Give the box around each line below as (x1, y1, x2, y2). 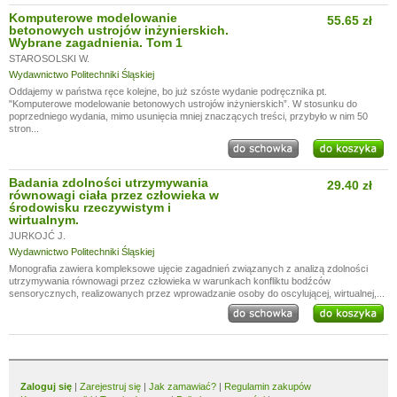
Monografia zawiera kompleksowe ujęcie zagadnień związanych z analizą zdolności (9, 263, 368, 274)
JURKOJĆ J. (9, 230, 66, 241)
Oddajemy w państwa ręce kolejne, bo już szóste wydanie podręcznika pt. (9, 86, 327, 97)
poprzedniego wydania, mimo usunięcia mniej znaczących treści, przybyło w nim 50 (9, 111, 368, 121)
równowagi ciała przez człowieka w (9, 188, 219, 202)
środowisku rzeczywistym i (9, 200, 171, 214)
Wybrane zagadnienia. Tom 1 (9, 35, 183, 50)
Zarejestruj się (80, 381, 141, 392)
